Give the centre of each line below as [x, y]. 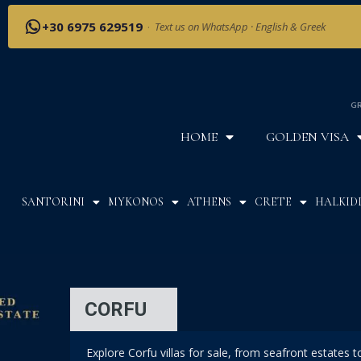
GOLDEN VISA [307, 137]
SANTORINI [53, 202]
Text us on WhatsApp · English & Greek [240, 27]
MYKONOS [135, 202]
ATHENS [209, 202]
